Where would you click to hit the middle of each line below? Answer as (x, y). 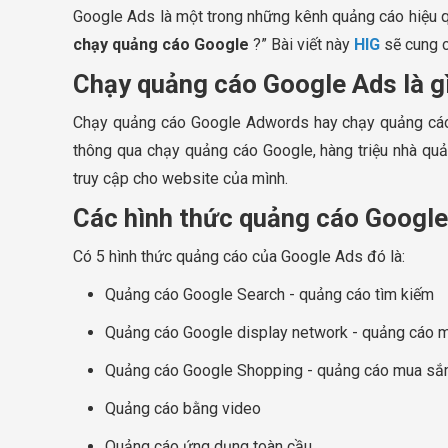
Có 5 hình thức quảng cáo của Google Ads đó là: (239, 257)
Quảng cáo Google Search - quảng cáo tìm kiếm (269, 295)
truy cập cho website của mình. (180, 179)
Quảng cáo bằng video (183, 409)
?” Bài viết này (301, 45)
